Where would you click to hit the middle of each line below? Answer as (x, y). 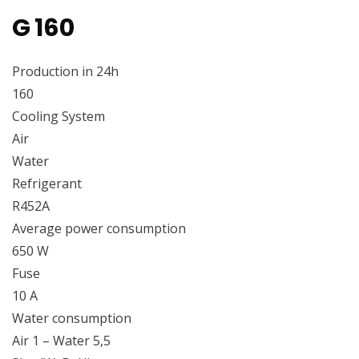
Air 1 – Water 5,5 (61, 341)
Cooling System (58, 117)
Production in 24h (65, 72)
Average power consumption (99, 229)
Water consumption (72, 319)
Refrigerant (47, 184)
